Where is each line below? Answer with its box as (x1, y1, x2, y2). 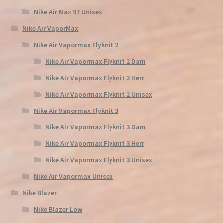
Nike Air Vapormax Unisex (33, 171, 113, 181)
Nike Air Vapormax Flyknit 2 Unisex (45, 89, 152, 99)
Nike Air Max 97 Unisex (33, 7, 102, 16)
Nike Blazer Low (33, 204, 82, 214)
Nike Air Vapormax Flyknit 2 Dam (45, 56, 146, 66)
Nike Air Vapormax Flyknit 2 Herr (45, 73, 144, 82)
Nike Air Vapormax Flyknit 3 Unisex (45, 155, 152, 164)
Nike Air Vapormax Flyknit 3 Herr (45, 138, 144, 148)
